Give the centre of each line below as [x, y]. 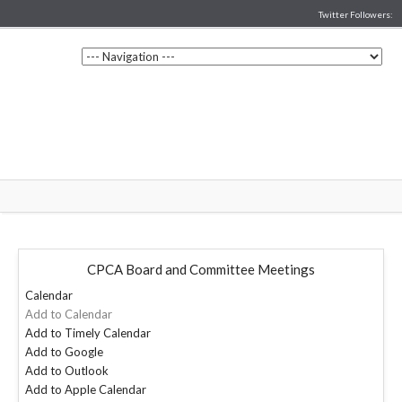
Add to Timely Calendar [88, 333]
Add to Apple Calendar [86, 389]
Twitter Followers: [356, 14]
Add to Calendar [69, 314]
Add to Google [64, 352]
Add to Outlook [67, 371]
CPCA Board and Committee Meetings [201, 269]
